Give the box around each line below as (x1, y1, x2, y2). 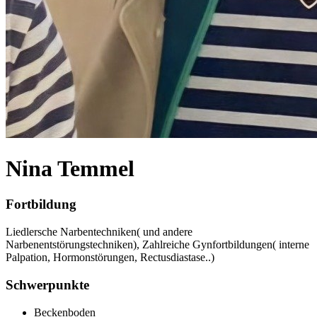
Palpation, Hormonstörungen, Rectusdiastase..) (6, 251, 214, 264)
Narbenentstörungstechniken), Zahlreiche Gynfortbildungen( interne (6, 238, 309, 251)
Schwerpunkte (6, 277, 89, 292)
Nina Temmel (6, 156, 134, 182)
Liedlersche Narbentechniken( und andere (6, 226, 192, 238)
